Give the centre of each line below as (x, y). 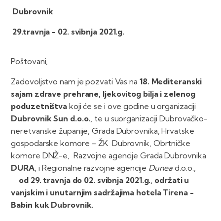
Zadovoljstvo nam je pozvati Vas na (74, 82)
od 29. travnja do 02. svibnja (71, 180)
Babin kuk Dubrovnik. (52, 205)
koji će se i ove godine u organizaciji (132, 106)
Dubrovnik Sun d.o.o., (52, 119)
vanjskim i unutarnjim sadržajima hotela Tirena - (102, 193)
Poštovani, (30, 61)
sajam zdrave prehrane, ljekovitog (76, 94)
